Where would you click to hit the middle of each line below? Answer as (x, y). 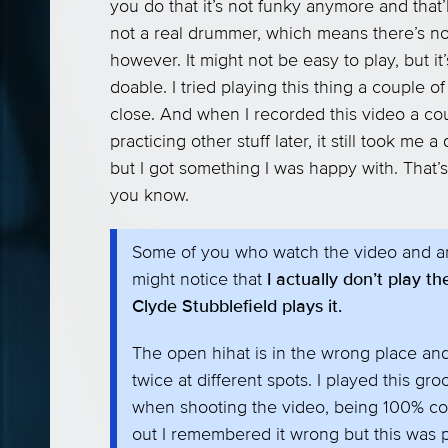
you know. (149, 195)
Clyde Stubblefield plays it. (237, 306)
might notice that (199, 279)
